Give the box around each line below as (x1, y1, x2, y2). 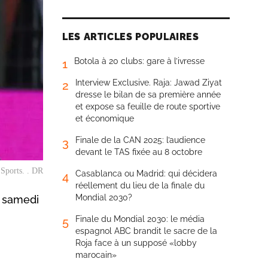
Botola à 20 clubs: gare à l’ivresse (74, 56, 205, 66)
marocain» (75, 250, 117, 260)
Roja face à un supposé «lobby (75, 238, 197, 248)
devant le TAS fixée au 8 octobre (75, 147, 202, 157)
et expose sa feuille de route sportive (75, 102, 220, 111)
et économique (75, 114, 134, 123)
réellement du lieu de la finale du (75, 181, 205, 190)
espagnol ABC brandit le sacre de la (75, 226, 217, 236)
